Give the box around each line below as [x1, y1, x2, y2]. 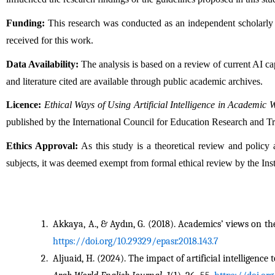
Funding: [6, 18, 45, 28]
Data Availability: [6, 58, 79, 69]
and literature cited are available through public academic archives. [6, 76, 263, 87]
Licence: [6, 99, 41, 110]
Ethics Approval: [6, 140, 78, 151]
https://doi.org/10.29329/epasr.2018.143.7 [53, 235, 219, 247]
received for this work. [6, 35, 93, 45]
